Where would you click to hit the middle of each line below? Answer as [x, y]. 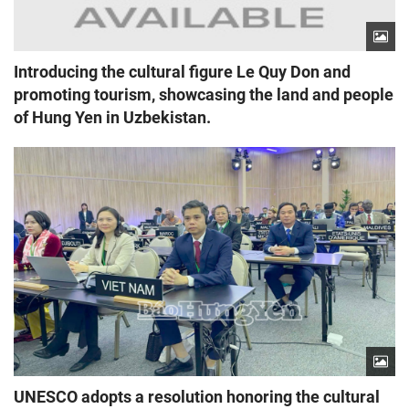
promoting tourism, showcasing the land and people [204, 95]
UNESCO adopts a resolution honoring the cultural [197, 397]
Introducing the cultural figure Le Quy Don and [182, 72]
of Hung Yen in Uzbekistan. [112, 118]
